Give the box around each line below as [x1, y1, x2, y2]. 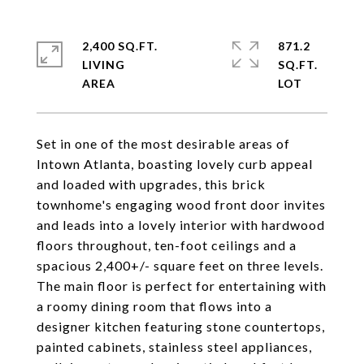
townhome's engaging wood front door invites [37, 197, 326, 212]
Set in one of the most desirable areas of [37, 136, 290, 151]
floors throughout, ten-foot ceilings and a [37, 237, 297, 253]
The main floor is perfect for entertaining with [37, 278, 327, 293]
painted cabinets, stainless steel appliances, [37, 339, 312, 354]
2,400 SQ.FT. [82, 39, 158, 53]
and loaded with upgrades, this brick [37, 176, 266, 192]
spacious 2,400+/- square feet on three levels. [37, 258, 323, 273]
